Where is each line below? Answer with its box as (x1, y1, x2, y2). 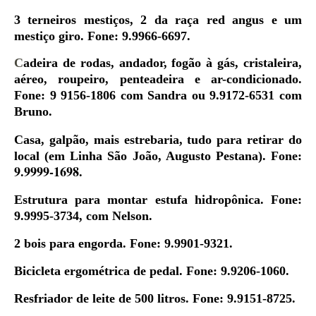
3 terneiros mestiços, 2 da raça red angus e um (14, 13, 302, 27)
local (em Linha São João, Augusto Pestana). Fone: (14, 149, 302, 163)
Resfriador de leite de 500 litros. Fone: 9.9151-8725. (14, 291, 296, 305)
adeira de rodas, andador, (23, 56, 172, 70)
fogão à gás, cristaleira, (171, 56, 303, 70)
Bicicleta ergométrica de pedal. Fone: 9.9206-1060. (14, 264, 289, 278)
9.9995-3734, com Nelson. (14, 209, 152, 223)
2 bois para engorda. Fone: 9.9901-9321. (14, 236, 233, 250)
